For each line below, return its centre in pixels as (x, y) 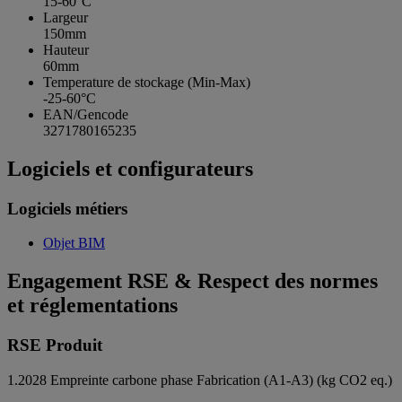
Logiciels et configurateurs (130, 168)
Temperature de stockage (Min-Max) (147, 82)
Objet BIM (74, 243)
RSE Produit (55, 345)
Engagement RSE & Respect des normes (192, 281)
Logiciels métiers (67, 208)
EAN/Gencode (86, 114)
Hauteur (66, 49)
